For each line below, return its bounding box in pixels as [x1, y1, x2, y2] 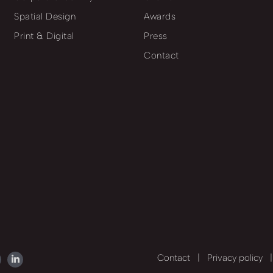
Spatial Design [14, 10, 76, 22]
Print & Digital [14, 30, 74, 41]
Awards [144, 10, 175, 22]
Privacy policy [207, 252, 263, 264]
